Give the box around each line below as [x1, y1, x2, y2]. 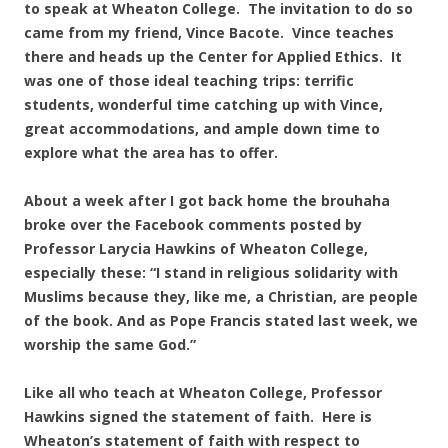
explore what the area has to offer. [24, 143, 278, 162]
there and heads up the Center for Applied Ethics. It [24, 47, 402, 66]
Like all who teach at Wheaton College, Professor [24, 383, 382, 402]
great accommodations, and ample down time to [24, 119, 380, 138]
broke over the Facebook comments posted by [24, 215, 362, 234]
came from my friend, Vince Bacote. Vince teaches [24, 23, 394, 42]
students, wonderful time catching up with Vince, [24, 95, 383, 114]
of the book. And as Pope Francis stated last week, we [24, 311, 418, 330]
